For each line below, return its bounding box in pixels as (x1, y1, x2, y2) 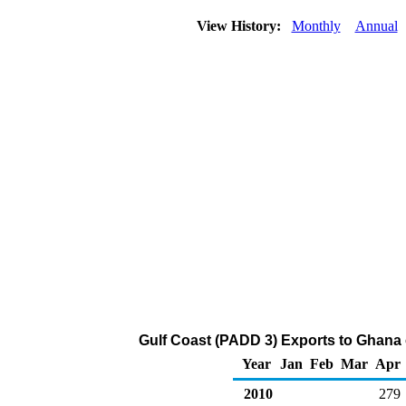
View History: (192, 18, 288, 34)
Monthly (291, 18, 341, 34)
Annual (354, 18, 398, 34)
